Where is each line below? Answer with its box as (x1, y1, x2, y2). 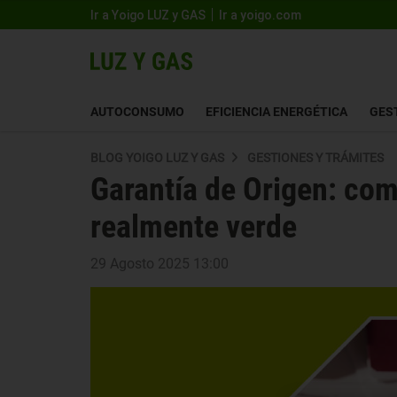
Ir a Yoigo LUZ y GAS (90, 7, 206, 22)
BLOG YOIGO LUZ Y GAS (90, 151, 224, 165)
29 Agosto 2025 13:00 (90, 255, 229, 272)
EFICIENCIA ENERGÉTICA (206, 104, 348, 119)
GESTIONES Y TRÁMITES (247, 151, 384, 165)
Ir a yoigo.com (219, 7, 301, 22)
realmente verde (90, 208, 297, 245)
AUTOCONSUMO (90, 104, 184, 119)
